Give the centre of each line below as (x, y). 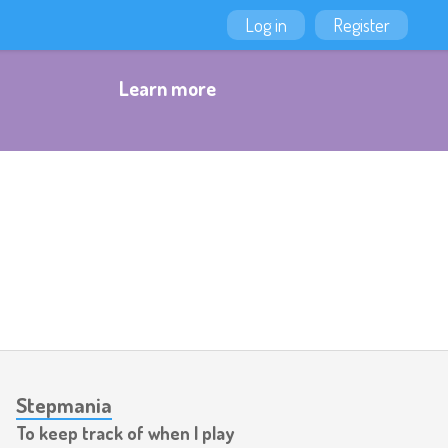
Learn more (167, 88)
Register (361, 25)
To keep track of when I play (125, 433)
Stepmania (64, 404)
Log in (266, 25)
